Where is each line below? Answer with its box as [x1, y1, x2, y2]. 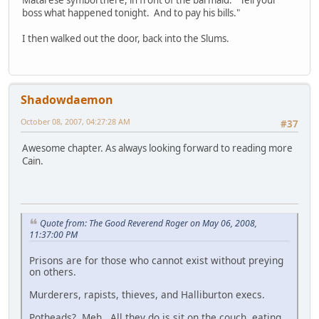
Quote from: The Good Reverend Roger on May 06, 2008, [40, 216, 257, 229]
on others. [29, 265, 76, 279]
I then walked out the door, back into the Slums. [22, 32, 229, 46]
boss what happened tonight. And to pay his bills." [22, 6, 240, 20]
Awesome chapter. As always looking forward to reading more [22, 141, 293, 155]
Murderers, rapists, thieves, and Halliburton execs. [29, 288, 268, 302]
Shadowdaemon [21, 91, 113, 108]
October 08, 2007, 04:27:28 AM [21, 115, 130, 127]
